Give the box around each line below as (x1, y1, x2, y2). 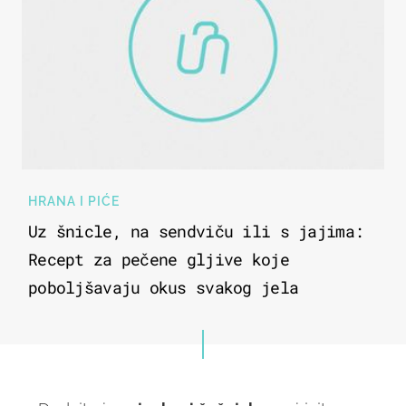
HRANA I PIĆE (28, 194, 120, 209)
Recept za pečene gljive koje (28, 248, 289, 271)
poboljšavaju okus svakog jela (28, 276, 299, 299)
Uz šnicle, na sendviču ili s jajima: (28, 220, 364, 243)
